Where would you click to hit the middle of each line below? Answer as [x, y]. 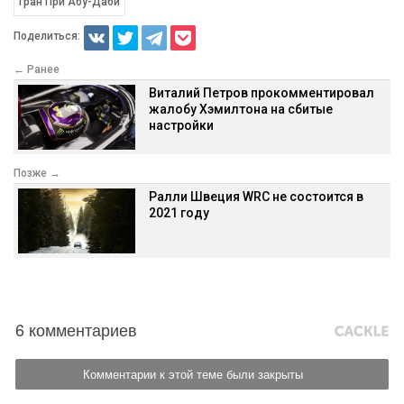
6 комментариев [76, 329]
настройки [181, 125]
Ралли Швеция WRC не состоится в [256, 196]
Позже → [37, 173]
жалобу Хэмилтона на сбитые [241, 109]
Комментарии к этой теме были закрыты [193, 373]
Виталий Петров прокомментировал [262, 92]
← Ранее [37, 69]
